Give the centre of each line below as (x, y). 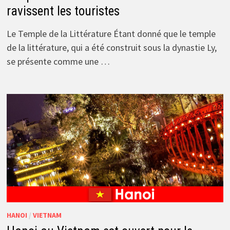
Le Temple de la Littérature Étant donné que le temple (111, 34)
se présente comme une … (58, 61)
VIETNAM (47, 215)
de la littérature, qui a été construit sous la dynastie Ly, (111, 47)
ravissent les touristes (63, 11)
